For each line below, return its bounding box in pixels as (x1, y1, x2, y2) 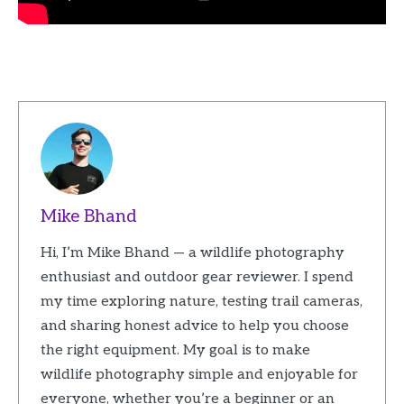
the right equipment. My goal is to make (40, 342, 310, 360)
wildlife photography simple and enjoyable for (40, 366, 358, 384)
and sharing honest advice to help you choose (40, 317, 349, 335)
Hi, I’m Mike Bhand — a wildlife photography (40, 244, 344, 262)
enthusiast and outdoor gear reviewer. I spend (40, 269, 353, 287)
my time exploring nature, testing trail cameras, (40, 293, 363, 311)
